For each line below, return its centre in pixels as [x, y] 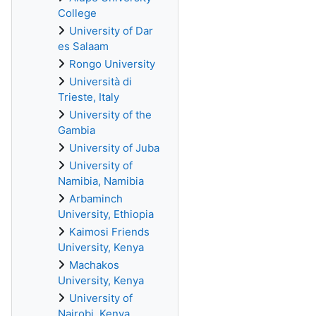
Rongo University [112, 64]
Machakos [94, 265]
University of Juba [114, 148]
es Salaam [83, 46]
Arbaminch [96, 199]
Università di [101, 81]
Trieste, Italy [89, 97]
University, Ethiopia [106, 214]
